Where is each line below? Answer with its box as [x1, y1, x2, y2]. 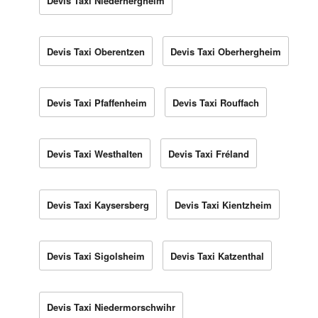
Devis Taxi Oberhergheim [170, 44, 281, 58]
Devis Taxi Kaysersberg [47, 197, 149, 212]
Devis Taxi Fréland [168, 146, 249, 160]
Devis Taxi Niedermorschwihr [47, 300, 175, 314]
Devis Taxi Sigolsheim [47, 248, 145, 263]
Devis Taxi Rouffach [172, 95, 259, 109]
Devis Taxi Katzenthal [170, 248, 264, 263]
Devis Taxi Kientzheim [175, 197, 272, 212]
